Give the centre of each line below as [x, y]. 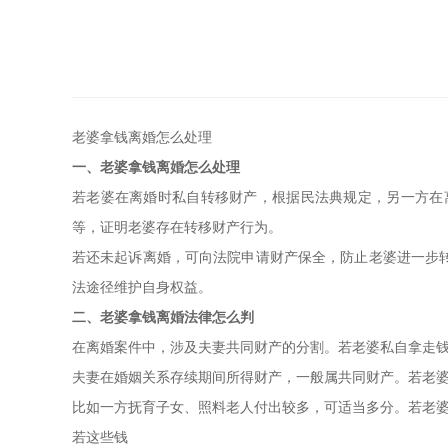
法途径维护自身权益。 [142, 287]
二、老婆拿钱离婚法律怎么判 [163, 317]
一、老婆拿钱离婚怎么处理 [156, 167]
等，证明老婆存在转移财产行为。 [177, 227]
